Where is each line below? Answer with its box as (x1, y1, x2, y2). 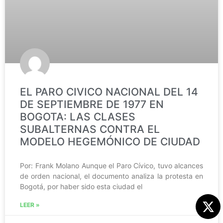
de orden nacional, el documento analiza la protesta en (20, 171, 203, 180)
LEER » (20, 201, 40, 209)
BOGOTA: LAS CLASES (20, 110, 135, 123)
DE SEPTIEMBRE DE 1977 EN (20, 98, 164, 111)
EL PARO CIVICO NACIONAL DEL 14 (20, 85, 198, 98)
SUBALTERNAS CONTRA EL (20, 122, 160, 135)
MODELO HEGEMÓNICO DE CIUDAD (20, 135, 200, 148)
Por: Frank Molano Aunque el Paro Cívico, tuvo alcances (20, 161, 203, 170)
